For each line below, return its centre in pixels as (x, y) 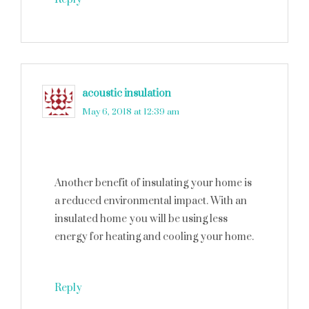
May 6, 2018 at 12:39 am (131, 112)
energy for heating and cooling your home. (154, 237)
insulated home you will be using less (141, 219)
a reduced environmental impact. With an (151, 201)
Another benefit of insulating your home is (153, 183)
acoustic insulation (127, 93)
